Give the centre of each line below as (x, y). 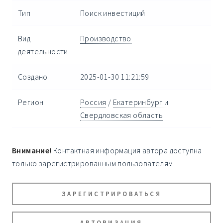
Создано (33, 77)
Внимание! (32, 151)
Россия (93, 102)
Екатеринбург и (141, 102)
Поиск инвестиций (113, 13)
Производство (106, 39)
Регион (31, 102)
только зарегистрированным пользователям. (93, 164)
